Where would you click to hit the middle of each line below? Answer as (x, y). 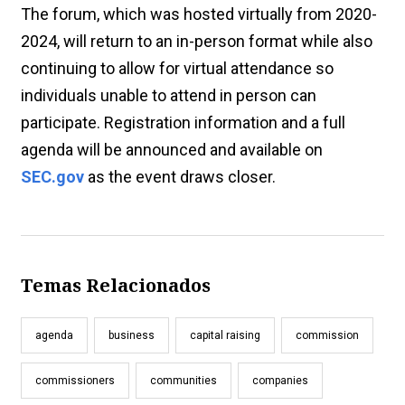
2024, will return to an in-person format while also (197, 41)
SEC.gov (52, 176)
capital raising (225, 335)
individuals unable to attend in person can (169, 95)
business (132, 335)
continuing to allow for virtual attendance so (177, 68)
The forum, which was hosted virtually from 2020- (199, 14)
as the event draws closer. (180, 176)
